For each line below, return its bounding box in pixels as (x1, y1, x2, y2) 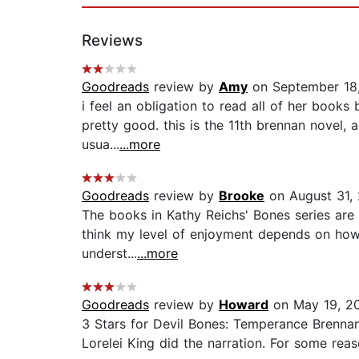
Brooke (219, 188, 264, 204)
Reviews (82, 31, 143, 50)
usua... (82, 136, 119, 153)
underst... (82, 245, 137, 262)
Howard (219, 296, 268, 313)
